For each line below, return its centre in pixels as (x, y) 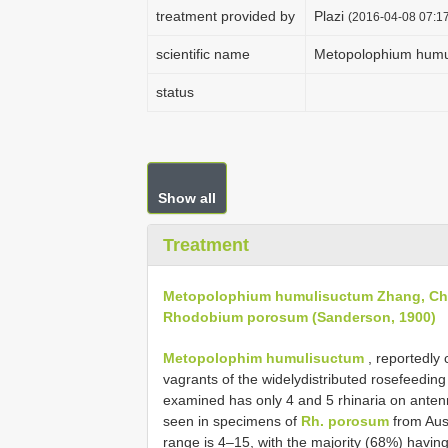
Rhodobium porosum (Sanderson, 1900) (299, 316)
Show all (187, 198)
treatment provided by (225, 16)
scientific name (203, 54)
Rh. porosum (345, 420)
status (175, 92)
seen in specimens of (232, 420)
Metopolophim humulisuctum (263, 357)
